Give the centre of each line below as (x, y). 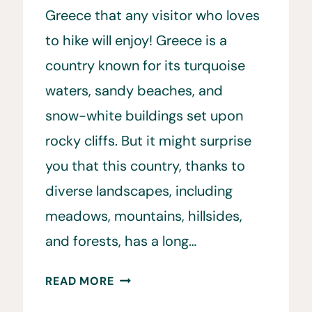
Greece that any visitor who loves (153, 16)
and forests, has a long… (121, 241)
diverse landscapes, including (139, 191)
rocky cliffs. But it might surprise (149, 141)
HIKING (133, 276)
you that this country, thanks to (146, 166)
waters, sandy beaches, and (134, 91)
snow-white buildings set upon (145, 116)
